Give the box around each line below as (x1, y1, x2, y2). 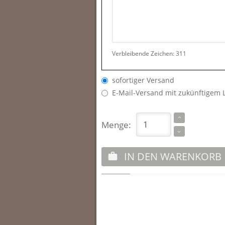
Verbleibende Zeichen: (112, 49, 176, 57)
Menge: (101, 119, 131, 131)
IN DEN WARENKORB (124, 150, 221, 163)
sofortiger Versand (108, 75, 174, 85)
